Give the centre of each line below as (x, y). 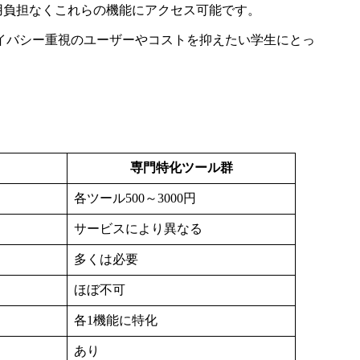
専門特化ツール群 (181, 168)
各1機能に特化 (116, 321)
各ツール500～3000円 (135, 198)
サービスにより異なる (138, 229)
